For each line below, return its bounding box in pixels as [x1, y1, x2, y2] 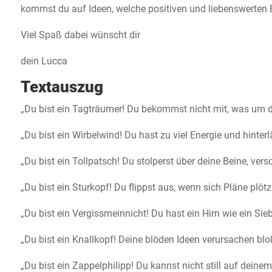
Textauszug [20, 78, 103, 97]
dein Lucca [20, 55, 67, 67]
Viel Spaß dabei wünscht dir [20, 29, 140, 41]
